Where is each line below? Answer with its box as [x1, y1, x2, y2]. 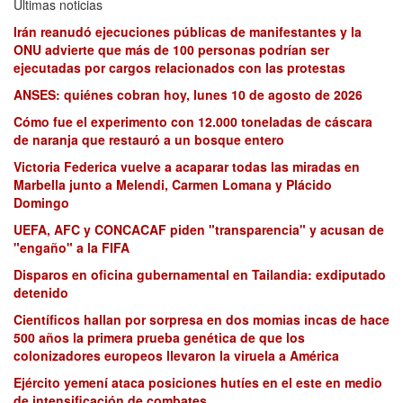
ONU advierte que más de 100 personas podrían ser [13, 40, 329, 59]
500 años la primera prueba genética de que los [13, 328, 305, 347]
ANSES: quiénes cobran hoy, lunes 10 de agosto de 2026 [13, 85, 363, 104]
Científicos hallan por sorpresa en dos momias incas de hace [13, 310, 390, 329]
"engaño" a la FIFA [13, 238, 130, 257]
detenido [13, 283, 68, 302]
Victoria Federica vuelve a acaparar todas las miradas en [13, 157, 360, 176]
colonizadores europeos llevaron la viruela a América [13, 346, 339, 365]
